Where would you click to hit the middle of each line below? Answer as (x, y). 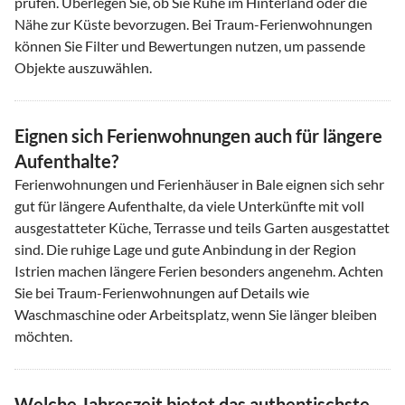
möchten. (43, 335)
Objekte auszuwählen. (83, 67)
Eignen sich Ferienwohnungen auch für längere (198, 135)
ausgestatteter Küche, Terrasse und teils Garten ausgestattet (202, 227)
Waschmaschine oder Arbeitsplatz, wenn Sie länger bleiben (196, 314)
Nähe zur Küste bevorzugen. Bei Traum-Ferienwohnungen (193, 24)
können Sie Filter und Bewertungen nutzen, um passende (190, 45)
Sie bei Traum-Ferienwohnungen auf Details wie (162, 292)
